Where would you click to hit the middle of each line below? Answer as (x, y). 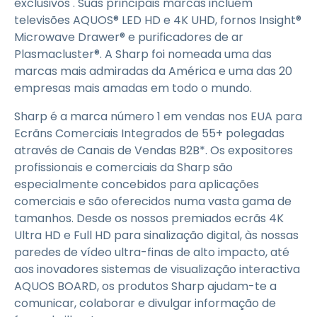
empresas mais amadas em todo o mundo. (133, 88)
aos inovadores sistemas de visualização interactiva (157, 269)
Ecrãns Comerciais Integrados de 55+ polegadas (149, 133)
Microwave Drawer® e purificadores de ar (129, 37)
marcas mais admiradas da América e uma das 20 (153, 71)
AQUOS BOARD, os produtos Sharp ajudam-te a (145, 286)
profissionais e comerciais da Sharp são (123, 167)
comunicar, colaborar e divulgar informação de (145, 303)
